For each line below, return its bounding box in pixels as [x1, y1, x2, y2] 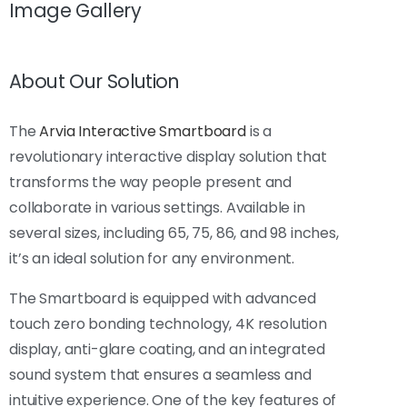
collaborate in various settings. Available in [9, 196, 305, 218]
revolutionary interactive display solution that [9, 145, 327, 167]
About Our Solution [9, 67, 180, 94]
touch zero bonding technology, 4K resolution [9, 313, 327, 334]
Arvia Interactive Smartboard [39, 120, 246, 142]
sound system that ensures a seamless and [9, 363, 312, 385]
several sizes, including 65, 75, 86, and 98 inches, [9, 222, 339, 243]
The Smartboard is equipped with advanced [9, 287, 316, 309]
